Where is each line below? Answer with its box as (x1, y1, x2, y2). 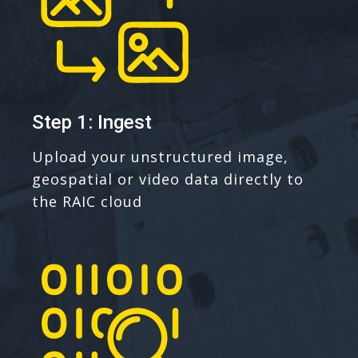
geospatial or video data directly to (32, 169, 304, 189)
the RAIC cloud (32, 191, 142, 211)
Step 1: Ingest (32, 110, 152, 133)
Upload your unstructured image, (32, 146, 288, 166)
